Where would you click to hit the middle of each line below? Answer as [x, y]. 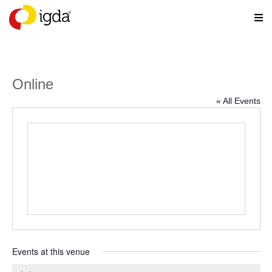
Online [32, 84]
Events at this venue [51, 251]
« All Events [238, 101]
